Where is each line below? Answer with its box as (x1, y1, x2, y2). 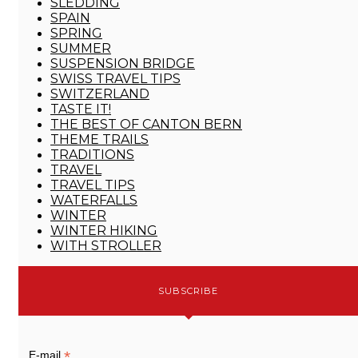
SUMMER (50, 41, 111, 56)
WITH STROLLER (50, 238, 161, 253)
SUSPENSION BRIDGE (50, 56, 195, 71)
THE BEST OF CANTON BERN (50, 117, 242, 132)
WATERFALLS (50, 193, 137, 208)
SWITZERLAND (50, 86, 149, 101)
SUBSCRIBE (158, 285, 219, 296)
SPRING (50, 26, 102, 41)
